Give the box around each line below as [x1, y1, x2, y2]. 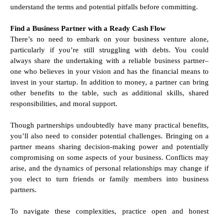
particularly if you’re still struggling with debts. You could [10, 45, 209, 54]
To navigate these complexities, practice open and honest [10, 206, 209, 215]
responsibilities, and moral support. [10, 99, 119, 108]
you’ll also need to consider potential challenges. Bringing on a [10, 131, 209, 140]
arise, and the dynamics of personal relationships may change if [10, 163, 209, 172]
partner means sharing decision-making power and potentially [10, 142, 209, 151]
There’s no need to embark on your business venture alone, [10, 34, 209, 43]
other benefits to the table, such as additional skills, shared [10, 88, 209, 97]
